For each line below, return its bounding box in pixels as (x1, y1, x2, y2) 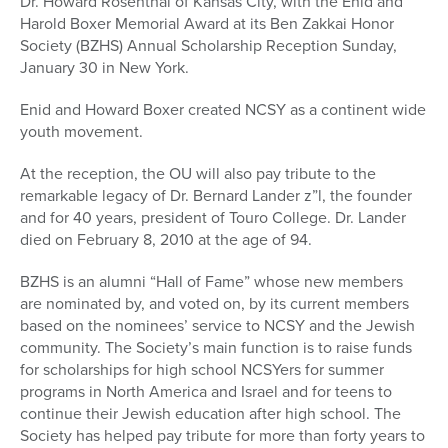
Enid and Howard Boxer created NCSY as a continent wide (20, 98, 426, 122)
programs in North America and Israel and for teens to (20, 380, 392, 404)
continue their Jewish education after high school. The (20, 402, 401, 426)
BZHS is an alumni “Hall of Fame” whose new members (20, 270, 403, 294)
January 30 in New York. (20, 56, 189, 80)
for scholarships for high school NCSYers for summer (20, 358, 384, 382)
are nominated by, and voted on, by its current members (20, 292, 409, 316)
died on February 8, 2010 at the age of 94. (20, 228, 312, 252)
